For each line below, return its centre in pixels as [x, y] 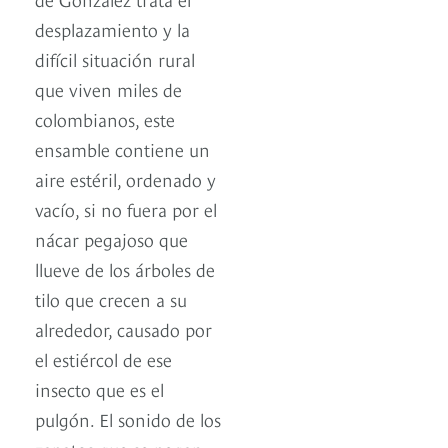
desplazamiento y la [112, 29]
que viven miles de [108, 89]
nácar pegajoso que [111, 239]
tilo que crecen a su [111, 299]
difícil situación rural [115, 59]
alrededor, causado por [123, 329]
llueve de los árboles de [125, 269]
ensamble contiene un [122, 149]
